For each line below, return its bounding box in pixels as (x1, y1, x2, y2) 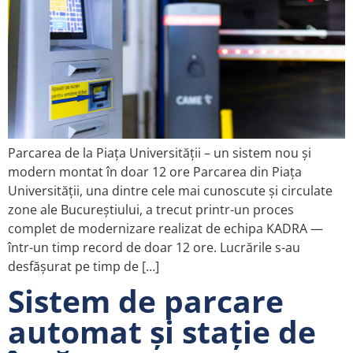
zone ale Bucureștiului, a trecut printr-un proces (8, 201, 294, 219)
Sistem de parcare (8, 280, 284, 322)
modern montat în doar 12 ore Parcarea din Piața (8, 163, 302, 181)
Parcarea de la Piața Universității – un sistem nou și (8, 144, 311, 162)
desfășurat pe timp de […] (8, 258, 159, 276)
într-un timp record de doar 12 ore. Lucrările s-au (8, 239, 300, 257)
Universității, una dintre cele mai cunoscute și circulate (8, 182, 333, 200)
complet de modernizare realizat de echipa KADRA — (8, 220, 323, 238)
